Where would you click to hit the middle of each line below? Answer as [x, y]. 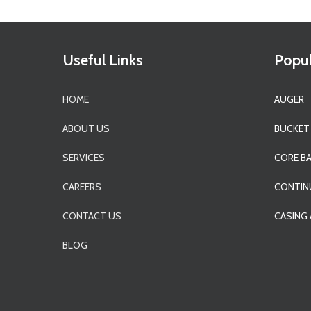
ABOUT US [86, 129]
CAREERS [82, 187]
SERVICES [84, 158]
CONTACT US [92, 216]
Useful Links [103, 60]
